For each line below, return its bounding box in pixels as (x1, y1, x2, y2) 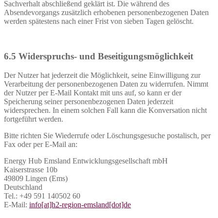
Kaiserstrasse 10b (4, 165, 57, 174)
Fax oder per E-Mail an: (4, 140, 77, 149)
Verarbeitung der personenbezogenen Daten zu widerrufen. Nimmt (4, 80, 208, 89)
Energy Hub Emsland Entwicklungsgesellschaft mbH (4, 157, 168, 165)
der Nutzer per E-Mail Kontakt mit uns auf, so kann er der (4, 89, 182, 97)
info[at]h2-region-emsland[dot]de (29, 200, 131, 209)
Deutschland (4, 183, 42, 192)
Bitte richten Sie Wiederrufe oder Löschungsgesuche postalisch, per (4, 131, 211, 140)
